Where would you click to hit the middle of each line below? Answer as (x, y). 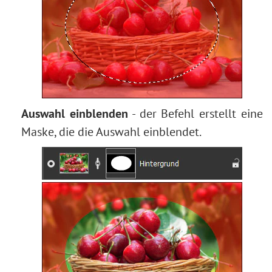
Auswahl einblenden (75, 114)
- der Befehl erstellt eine (195, 114)
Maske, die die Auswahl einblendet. (111, 132)
